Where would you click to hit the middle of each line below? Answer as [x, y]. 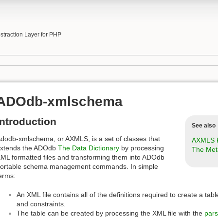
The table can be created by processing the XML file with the [110, 213]
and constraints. [41, 204]
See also [204, 126]
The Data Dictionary [89, 148]
